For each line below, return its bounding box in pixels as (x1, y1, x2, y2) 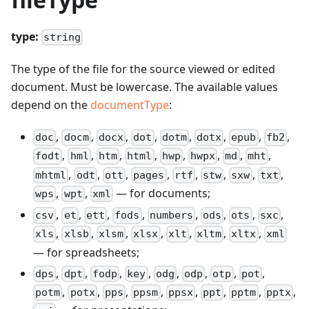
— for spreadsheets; (33, 244, 139, 260)
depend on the (11, 97, 90, 113)
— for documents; (113, 185, 211, 201)
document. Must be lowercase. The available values (11, 79, 278, 95)
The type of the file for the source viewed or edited (11, 61, 275, 77)
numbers (149, 209, 193, 222)
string (43, 31, 81, 44)
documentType (90, 97, 169, 113)
